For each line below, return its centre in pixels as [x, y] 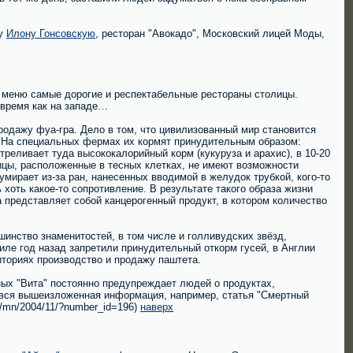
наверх [157, 307]
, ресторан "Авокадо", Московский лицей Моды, [210, 33]
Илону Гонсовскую [51, 33]
